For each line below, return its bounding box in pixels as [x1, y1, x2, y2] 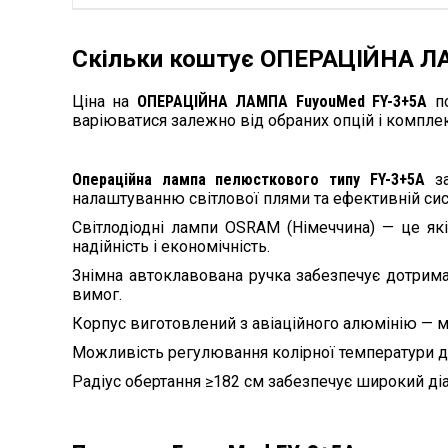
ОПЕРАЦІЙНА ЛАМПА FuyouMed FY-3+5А [136, 92, 428, 112]
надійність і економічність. [72, 237, 270, 257]
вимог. [72, 285, 122, 305]
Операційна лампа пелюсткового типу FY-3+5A [72, 170, 425, 190]
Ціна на [72, 92, 137, 112]
